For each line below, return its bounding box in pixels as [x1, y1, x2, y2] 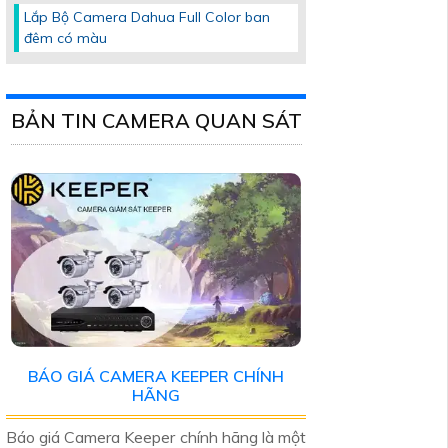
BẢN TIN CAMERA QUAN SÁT [10, 107, 302, 133]
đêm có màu [24, 28, 107, 47]
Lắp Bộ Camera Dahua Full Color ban [24, 7, 270, 26]
